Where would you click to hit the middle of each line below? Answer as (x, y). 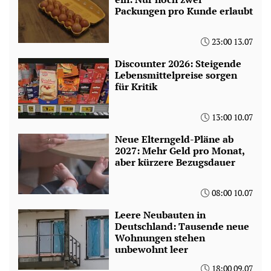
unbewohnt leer (152, 249)
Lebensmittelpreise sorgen (176, 75)
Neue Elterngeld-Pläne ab (174, 139)
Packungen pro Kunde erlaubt (184, 11)
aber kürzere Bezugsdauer (175, 162)
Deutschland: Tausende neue (182, 226)
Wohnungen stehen (160, 237)
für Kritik (136, 86)
